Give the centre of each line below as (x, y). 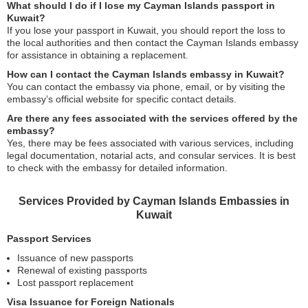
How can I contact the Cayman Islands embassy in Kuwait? (146, 74)
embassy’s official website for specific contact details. (122, 99)
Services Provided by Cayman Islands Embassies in (154, 201)
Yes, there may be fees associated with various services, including (150, 143)
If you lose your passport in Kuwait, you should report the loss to (146, 30)
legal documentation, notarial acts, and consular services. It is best (151, 155)
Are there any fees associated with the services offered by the (152, 118)
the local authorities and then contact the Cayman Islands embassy (153, 43)
